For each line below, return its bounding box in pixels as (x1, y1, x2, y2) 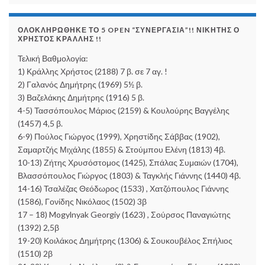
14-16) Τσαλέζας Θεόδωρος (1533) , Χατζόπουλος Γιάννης (18, 183, 229, 194)
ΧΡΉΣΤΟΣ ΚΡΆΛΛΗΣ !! (18, 34, 102, 44)
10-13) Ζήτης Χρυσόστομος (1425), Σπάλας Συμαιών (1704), (18, 157, 238, 168)
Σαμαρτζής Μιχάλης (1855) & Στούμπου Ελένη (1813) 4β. (18, 144, 225, 155)
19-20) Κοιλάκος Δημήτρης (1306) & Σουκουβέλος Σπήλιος (18, 235, 232, 246)
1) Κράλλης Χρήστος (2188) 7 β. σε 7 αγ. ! (18, 66, 167, 77)
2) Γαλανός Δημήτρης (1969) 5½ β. (18, 79, 143, 90)
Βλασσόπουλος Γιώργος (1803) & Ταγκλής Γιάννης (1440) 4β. (18, 170, 241, 181)
